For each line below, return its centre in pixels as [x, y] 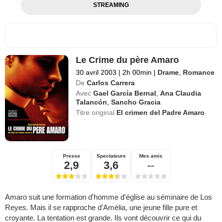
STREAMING [111, 5]
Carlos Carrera [111, 83]
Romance [199, 72]
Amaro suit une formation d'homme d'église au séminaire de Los [109, 197]
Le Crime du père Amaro [128, 60]
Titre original [96, 112]
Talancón [92, 102]
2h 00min [137, 72]
